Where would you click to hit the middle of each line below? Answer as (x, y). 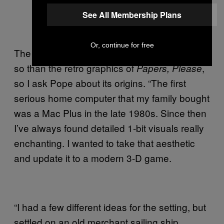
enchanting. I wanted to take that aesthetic (104, 143)
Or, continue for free (122, 45)
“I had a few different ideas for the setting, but (110, 207)
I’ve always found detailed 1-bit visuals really (109, 128)
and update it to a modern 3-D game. (93, 158)
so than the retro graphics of (75, 68)
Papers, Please (169, 68)
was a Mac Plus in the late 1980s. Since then (110, 113)
